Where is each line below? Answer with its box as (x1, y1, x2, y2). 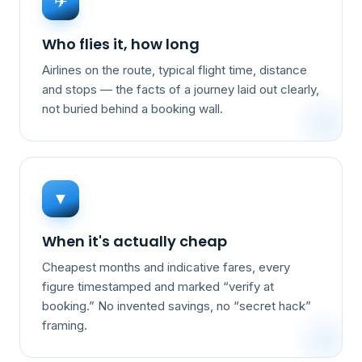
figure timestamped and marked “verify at (42, 279, 275, 295)
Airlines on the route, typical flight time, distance (42, 62, 308, 78)
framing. (42, 318, 88, 334)
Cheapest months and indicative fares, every (42, 259, 291, 276)
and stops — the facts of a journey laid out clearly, (42, 82, 320, 98)
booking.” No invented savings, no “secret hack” (42, 298, 312, 314)
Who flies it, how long (42, 33, 200, 54)
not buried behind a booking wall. (42, 101, 224, 117)
